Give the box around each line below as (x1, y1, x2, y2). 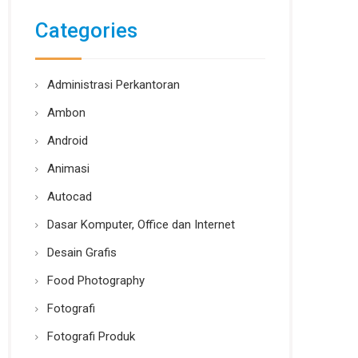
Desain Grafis (47, 245, 117, 260)
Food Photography (47, 273, 145, 288)
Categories (35, 18, 138, 42)
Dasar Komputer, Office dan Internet (47, 217, 236, 232)
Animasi (47, 161, 90, 176)
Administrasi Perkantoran (47, 78, 181, 92)
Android (47, 133, 89, 148)
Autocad (47, 189, 93, 204)
